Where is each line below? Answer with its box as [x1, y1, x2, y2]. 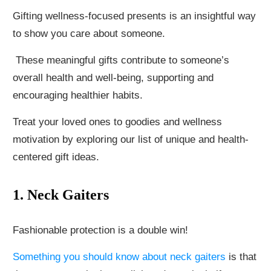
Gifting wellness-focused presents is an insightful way [13, 10, 256, 22]
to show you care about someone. [13, 28, 165, 40]
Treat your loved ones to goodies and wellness [13, 116, 222, 128]
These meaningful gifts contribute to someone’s [13, 54, 229, 67]
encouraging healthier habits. [13, 90, 143, 102]
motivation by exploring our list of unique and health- [13, 134, 249, 146]
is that [226, 251, 256, 263]
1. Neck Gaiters [13, 187, 109, 203]
